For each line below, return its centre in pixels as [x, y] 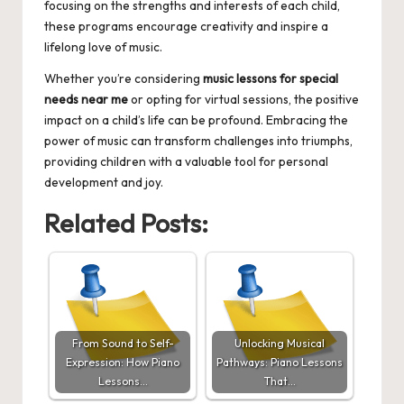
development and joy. [104, 183]
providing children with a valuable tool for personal [186, 162]
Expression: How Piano [123, 362]
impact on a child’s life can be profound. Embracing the [196, 120]
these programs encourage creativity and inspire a [186, 27]
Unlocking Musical [280, 343]
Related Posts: [126, 223]
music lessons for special [271, 79]
